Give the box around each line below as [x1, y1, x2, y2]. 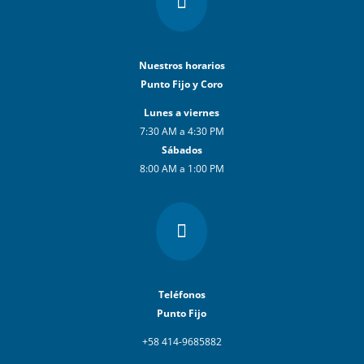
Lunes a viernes [144, 106, 220, 120]
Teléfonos [158, 288, 206, 302]
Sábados [161, 143, 202, 158]
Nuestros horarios [138, 58, 225, 73]
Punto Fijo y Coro [141, 77, 223, 92]
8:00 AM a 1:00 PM [139, 162, 224, 176]
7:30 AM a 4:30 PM [139, 124, 224, 139]
